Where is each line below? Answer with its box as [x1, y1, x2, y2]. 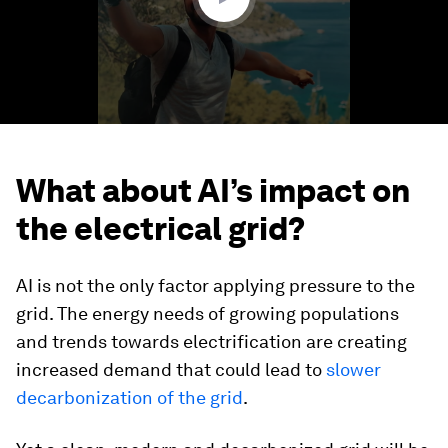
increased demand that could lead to [16, 358, 322, 380]
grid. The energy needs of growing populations [16, 302, 399, 324]
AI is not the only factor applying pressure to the [16, 274, 415, 296]
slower [322, 358, 381, 380]
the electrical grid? [16, 208, 305, 248]
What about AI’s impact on [16, 170, 410, 210]
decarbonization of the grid [16, 386, 243, 408]
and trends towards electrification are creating [16, 330, 407, 352]
